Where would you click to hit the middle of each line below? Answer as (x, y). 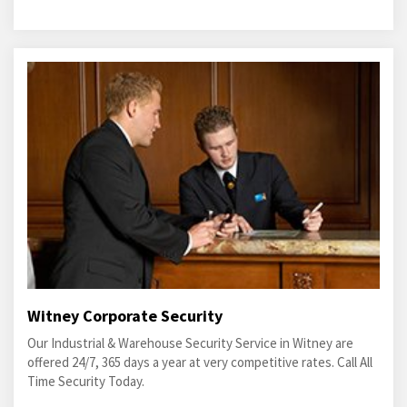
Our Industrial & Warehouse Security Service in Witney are (190, 343)
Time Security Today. (86, 381)
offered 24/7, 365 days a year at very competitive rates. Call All (200, 362)
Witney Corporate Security (125, 316)
